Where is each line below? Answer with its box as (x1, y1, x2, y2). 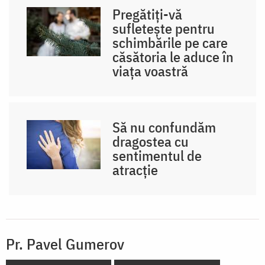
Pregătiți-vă (112, 4, 183, 24)
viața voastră (112, 61, 189, 80)
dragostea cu (112, 131, 189, 151)
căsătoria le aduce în (112, 47, 234, 66)
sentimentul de (112, 146, 202, 165)
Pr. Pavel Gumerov (6, 233, 124, 254)
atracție (112, 160, 159, 179)
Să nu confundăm (112, 117, 216, 137)
